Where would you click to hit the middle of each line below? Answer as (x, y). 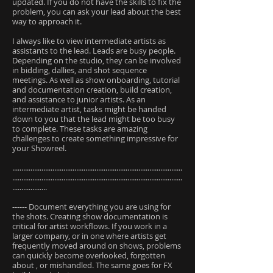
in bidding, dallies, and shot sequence (80, 70)
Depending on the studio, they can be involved (97, 60)
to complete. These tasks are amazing (80, 129)
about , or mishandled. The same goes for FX (92, 265)
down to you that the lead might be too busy (94, 119)
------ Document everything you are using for (91, 207)
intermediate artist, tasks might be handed (89, 109)
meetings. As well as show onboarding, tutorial (96, 80)
